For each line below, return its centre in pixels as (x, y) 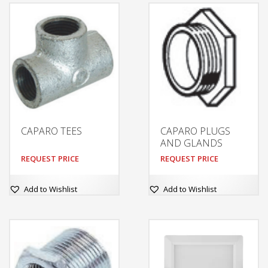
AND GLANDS (191, 143)
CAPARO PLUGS (195, 131)
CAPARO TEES (51, 131)
